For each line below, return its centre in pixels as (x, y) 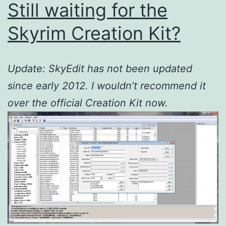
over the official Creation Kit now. (88, 103)
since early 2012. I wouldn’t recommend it (107, 86)
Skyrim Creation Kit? (94, 33)
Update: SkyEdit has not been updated (100, 68)
